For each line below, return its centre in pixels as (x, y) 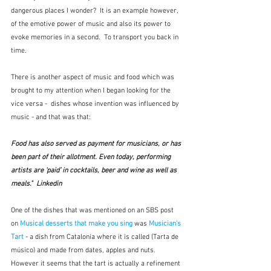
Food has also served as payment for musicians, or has (97, 144)
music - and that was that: (51, 118)
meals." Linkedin (36, 184)
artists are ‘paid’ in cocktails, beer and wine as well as (95, 171)
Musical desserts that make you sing (76, 224)
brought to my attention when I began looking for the (92, 91)
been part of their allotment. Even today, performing (92, 158)
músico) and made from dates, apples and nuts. (85, 251)
